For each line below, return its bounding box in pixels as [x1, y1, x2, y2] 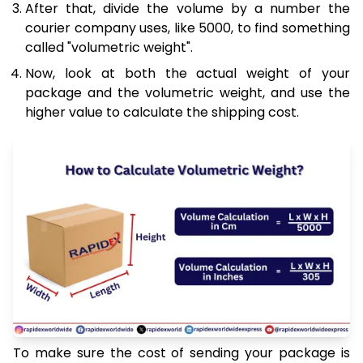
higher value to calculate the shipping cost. [25, 102, 299, 122]
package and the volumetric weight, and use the [25, 83, 350, 102]
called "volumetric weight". [25, 37, 193, 57]
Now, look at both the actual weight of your [25, 63, 350, 83]
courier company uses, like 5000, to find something [25, 18, 350, 37]
